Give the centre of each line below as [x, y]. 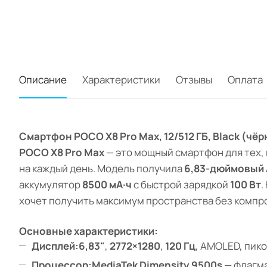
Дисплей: [55, 246]
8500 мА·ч [107, 185]
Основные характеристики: [89, 231]
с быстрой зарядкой [181, 185]
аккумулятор [51, 185]
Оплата [245, 80]
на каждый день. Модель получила [102, 169]
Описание [43, 80]
